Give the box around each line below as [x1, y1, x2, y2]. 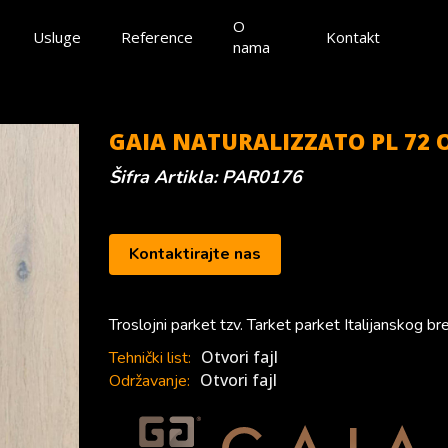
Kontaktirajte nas [128, 243, 261, 265]
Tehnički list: [108, 347, 195, 369]
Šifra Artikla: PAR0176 [108, 165, 302, 189]
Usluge [33, 26, 81, 47]
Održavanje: [108, 370, 194, 392]
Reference [121, 26, 193, 47]
